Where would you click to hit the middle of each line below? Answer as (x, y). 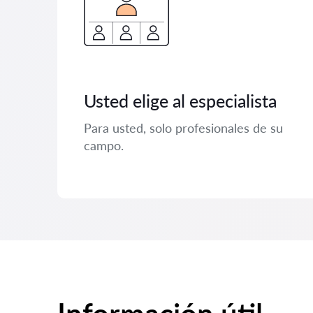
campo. (104, 145)
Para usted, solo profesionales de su (183, 128)
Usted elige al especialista (180, 101)
